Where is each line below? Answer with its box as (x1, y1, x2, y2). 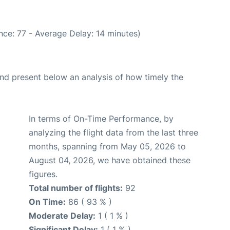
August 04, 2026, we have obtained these (29, 155, 190, 165)
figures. (29, 168, 57, 179)
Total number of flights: (29, 182, 123, 193)
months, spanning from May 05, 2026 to (29, 141, 186, 151)
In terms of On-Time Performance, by (29, 113, 174, 124)
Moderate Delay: (29, 210, 95, 221)
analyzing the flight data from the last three (29, 127, 198, 138)
